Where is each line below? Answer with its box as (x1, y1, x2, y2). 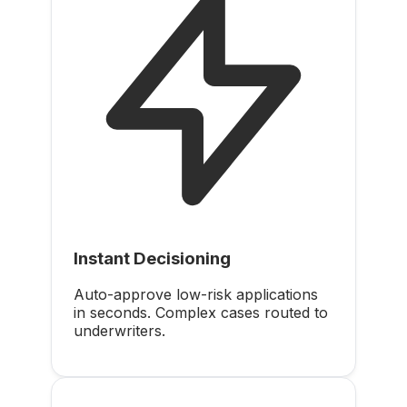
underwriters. (74, 322, 165, 341)
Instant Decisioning (74, 247, 231, 269)
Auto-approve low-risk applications (74, 285, 318, 304)
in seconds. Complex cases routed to (74, 303, 328, 323)
